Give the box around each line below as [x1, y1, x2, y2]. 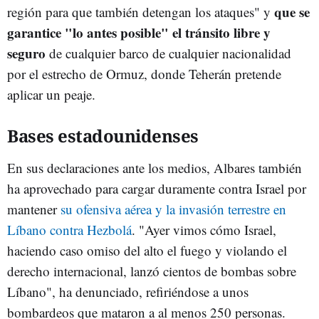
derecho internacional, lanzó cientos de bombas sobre [7, 261, 296, 280]
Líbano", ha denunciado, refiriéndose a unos [7, 282, 249, 300]
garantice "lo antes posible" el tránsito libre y [7, 22, 271, 42]
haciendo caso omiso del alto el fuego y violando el [7, 241, 287, 259]
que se [274, 1, 310, 21]
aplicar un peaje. [7, 85, 95, 103]
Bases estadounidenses [7, 123, 199, 147]
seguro [7, 43, 46, 63]
